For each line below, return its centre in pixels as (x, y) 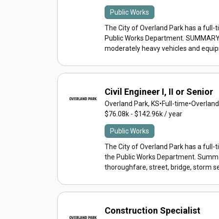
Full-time (175, 104)
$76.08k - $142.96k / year (143, 114)
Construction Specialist (153, 210)
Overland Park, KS (132, 104)
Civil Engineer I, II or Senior (159, 92)
